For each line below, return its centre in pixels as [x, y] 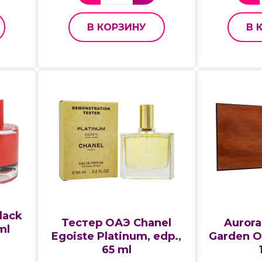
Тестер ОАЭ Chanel [117, 223]
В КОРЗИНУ [116, 27]
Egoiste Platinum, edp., [117, 236]
